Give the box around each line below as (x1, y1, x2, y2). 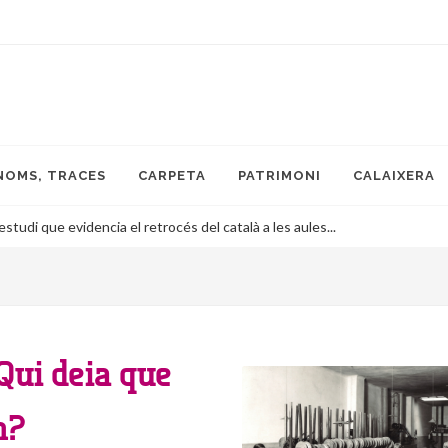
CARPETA (138, 168, 206, 183)
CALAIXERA (353, 168, 435, 183)
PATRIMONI (238, 168, 321, 183)
